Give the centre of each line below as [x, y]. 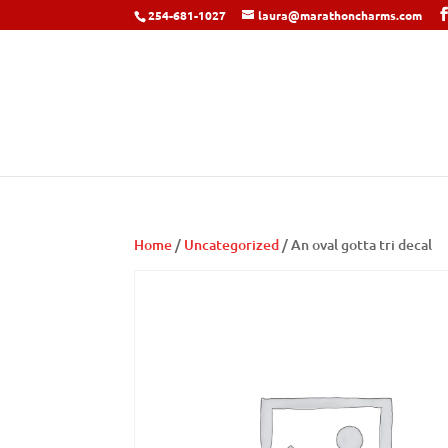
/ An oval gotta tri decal [356, 244]
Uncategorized [232, 244]
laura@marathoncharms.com [340, 15]
